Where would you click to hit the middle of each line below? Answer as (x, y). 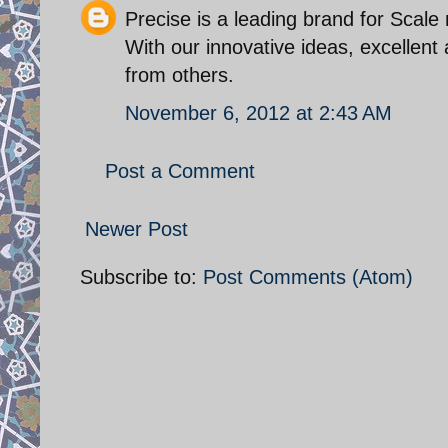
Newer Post (136, 228)
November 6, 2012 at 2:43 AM (258, 112)
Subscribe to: (141, 276)
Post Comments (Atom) (308, 276)
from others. (179, 74)
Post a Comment (180, 170)
